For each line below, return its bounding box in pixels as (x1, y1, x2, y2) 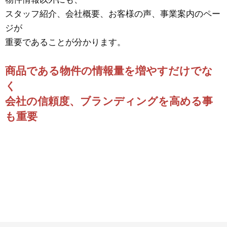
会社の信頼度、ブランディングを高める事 (5, 95, 213, 107)
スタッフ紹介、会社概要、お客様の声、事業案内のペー (5, 9, 220, 19)
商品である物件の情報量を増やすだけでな (5, 64, 213, 77)
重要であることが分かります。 (5, 37, 126, 47)
